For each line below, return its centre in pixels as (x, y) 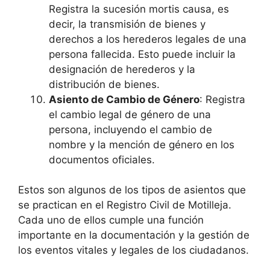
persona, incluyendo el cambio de (130, 129)
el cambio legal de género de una (130, 114)
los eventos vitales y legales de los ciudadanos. (133, 250)
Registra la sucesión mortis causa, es (139, 9)
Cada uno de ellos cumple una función (111, 220)
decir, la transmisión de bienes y (127, 24)
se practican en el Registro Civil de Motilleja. (125, 205)
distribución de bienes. (104, 84)
